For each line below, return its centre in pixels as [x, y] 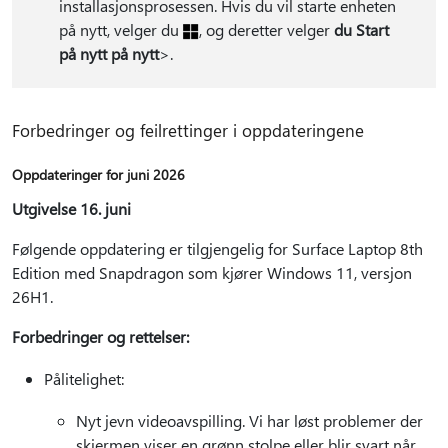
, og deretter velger [266, 29]
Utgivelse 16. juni [71, 208]
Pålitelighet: [84, 378]
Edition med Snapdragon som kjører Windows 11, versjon [212, 272]
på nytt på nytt [108, 53]
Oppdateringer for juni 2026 [98, 174]
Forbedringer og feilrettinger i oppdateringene [188, 130]
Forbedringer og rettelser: [100, 336]
